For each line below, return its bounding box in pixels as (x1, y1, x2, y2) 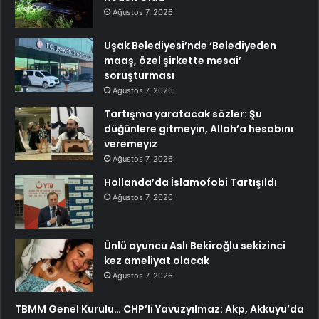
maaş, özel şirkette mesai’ (104, 53, 241, 68)
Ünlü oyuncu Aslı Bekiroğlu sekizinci (104, 239, 286, 253)
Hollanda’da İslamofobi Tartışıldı (104, 175, 277, 190)
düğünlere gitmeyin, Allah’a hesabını (104, 122, 293, 137)
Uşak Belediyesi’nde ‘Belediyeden (104, 38, 276, 53)
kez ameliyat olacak (104, 253, 209, 268)
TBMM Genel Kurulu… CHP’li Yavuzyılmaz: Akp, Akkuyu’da (15, 302, 304, 317)
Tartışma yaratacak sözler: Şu (104, 107, 262, 122)
